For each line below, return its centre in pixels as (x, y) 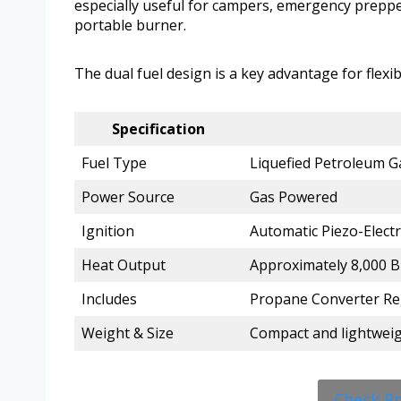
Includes (109, 299)
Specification (158, 129)
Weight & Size (128, 333)
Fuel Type (114, 163)
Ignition (108, 231)
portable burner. (130, 26)
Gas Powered (294, 197)
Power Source (128, 197)
